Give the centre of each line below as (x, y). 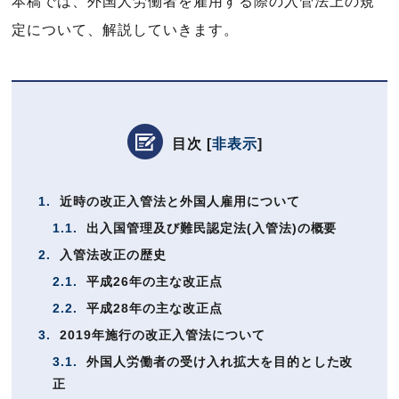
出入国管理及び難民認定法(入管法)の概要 (210, 228)
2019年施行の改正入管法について (160, 335)
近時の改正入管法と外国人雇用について (178, 201)
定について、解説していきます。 (125, 30)
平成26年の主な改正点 (152, 281)
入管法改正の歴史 (111, 255)
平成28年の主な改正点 (152, 308)
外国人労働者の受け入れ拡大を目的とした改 (218, 362)
